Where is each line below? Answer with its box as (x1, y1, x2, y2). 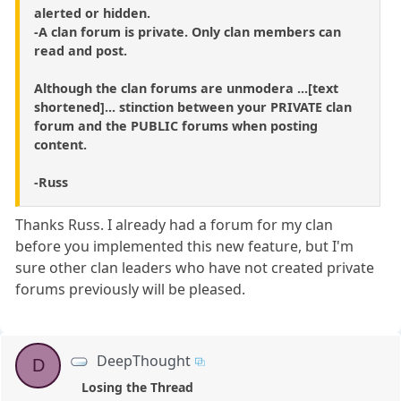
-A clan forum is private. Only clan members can (34, 22, 341, 40)
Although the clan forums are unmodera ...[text (34, 79, 338, 97)
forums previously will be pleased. (15, 278, 246, 299)
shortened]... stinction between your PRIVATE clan (34, 98, 352, 115)
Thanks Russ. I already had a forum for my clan (15, 214, 334, 235)
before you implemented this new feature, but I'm (15, 235, 354, 256)
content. (34, 135, 87, 153)
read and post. (34, 41, 127, 59)
